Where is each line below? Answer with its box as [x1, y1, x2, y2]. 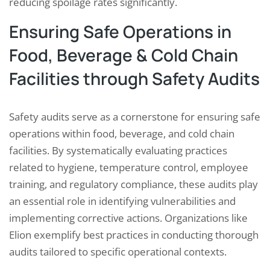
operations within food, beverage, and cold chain [9, 127, 234, 141]
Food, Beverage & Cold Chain [9, 43, 238, 67]
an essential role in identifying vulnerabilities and [9, 194, 236, 209]
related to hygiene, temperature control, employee [9, 160, 248, 175]
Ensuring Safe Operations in [9, 20, 231, 43]
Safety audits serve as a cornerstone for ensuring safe [9, 110, 260, 124]
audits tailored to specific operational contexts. [9, 245, 227, 259]
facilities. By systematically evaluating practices [9, 143, 227, 158]
